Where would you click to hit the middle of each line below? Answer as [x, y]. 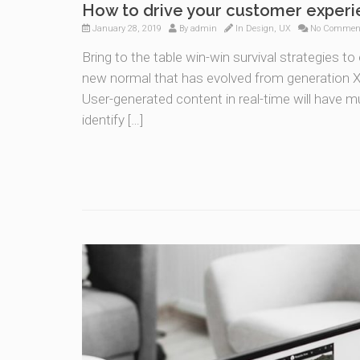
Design [260, 28]
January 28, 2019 [126, 28]
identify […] [112, 119]
